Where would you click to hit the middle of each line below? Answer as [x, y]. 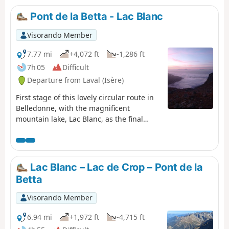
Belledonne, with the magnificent [73, 108]
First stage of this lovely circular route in [85, 98]
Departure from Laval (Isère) [75, 80]
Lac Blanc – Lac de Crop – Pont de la [115, 167]
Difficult [76, 67]
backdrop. [33, 130]
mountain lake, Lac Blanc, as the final [79, 119]
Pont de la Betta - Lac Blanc [96, 16]
